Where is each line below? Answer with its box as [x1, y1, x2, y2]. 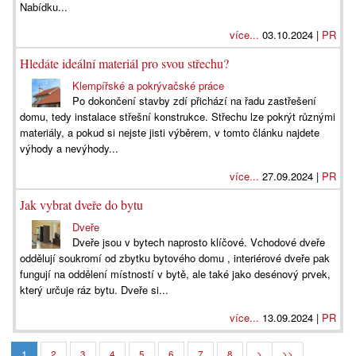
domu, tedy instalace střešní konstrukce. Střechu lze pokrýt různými [20, 109, 335, 124]
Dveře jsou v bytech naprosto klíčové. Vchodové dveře [72, 234, 326, 250]
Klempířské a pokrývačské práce [72, 78, 225, 93]
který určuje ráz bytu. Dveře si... [20, 282, 168, 297]
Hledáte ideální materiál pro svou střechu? [20, 55, 229, 72]
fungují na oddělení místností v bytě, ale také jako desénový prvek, [20, 266, 331, 281]
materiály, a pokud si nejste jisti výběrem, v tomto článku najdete [20, 125, 319, 140]
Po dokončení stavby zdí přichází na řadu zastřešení [72, 93, 317, 108]
